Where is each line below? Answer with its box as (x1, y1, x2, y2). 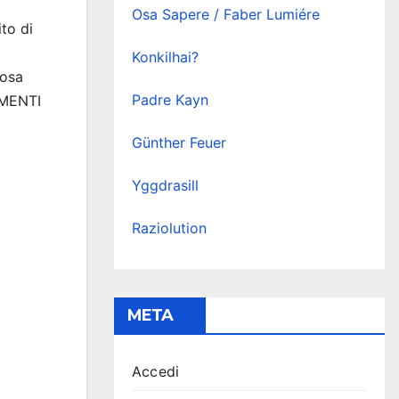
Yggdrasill (132, 176, 199, 194)
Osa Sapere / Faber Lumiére (132, 5, 320, 23)
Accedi (132, 362, 180, 380)
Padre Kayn (132, 91, 208, 109)
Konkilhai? (132, 48, 199, 66)
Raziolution (132, 219, 207, 237)
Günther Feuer (132, 134, 226, 151)
